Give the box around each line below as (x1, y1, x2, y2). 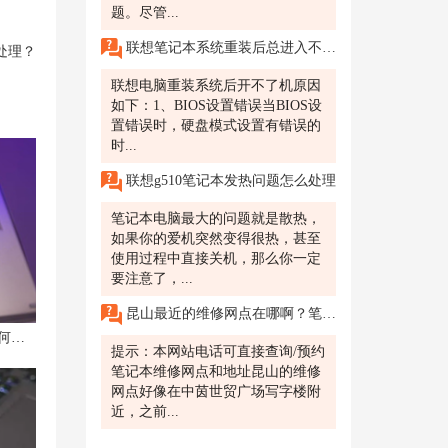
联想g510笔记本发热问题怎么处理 (122, 172, 336, 188)
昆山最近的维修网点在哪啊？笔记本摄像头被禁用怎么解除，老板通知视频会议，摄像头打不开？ (122, 305, 322, 321)
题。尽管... (111, 5, 179, 20)
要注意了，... (111, 271, 193, 286)
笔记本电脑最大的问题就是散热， (111, 211, 321, 226)
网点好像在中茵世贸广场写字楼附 (111, 384, 321, 399)
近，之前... (111, 404, 179, 419)
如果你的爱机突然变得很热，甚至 (111, 231, 321, 246)
